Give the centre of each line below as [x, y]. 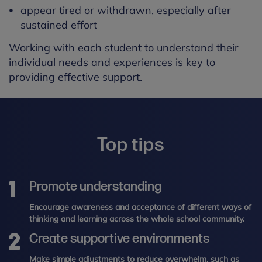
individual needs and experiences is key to [112, 63]
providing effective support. [75, 77]
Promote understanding [95, 187]
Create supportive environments [119, 239]
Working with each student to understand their [124, 48]
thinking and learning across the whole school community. [137, 219]
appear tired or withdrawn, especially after [126, 11]
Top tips [131, 146]
